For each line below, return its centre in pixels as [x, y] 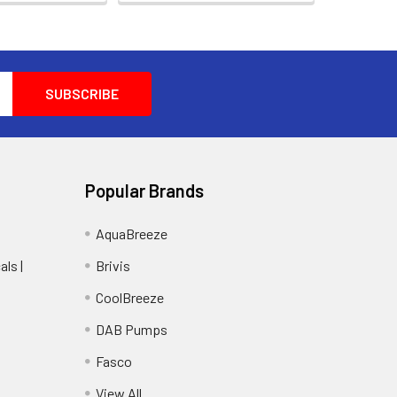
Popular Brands [144, 191]
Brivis [113, 265]
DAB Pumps [131, 329]
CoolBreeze [129, 297]
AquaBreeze [131, 234]
